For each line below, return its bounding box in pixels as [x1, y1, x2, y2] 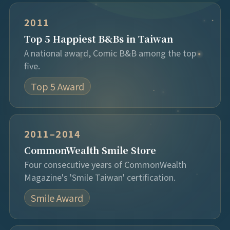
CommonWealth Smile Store [24, 143, 156, 157]
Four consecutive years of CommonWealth [24, 158, 186, 170]
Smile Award [30, 191, 83, 204]
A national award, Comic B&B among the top [24, 47, 196, 59]
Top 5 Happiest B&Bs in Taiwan [24, 32, 173, 45]
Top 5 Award [30, 80, 84, 93]
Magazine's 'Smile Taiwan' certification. [24, 171, 176, 183]
